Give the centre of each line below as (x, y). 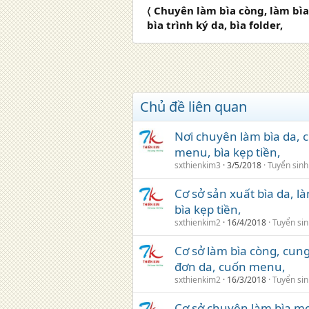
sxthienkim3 (198, 165)
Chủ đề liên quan (193, 107)
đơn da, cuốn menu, (230, 267)
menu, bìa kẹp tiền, (228, 152)
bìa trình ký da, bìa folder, (215, 25)
